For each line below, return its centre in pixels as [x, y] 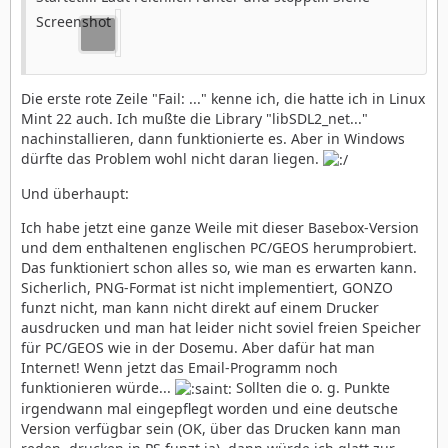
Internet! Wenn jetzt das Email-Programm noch [179, 367]
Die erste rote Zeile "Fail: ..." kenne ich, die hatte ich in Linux [223, 98]
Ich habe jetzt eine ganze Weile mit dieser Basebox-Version [220, 227]
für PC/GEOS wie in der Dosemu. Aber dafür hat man [198, 347]
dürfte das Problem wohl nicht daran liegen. [172, 158]
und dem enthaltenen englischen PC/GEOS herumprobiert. [219, 247]
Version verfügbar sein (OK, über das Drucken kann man [211, 429]
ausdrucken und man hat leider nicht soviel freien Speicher [221, 327]
